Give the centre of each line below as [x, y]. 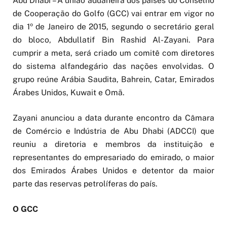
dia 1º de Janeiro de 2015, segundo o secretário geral [113, 27]
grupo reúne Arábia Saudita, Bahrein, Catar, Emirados [113, 79]
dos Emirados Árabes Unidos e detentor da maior [113, 171]
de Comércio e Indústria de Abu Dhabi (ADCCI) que [113, 131]
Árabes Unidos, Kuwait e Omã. [69, 92]
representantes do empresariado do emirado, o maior [113, 158]
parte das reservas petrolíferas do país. [85, 184]
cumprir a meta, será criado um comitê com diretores [113, 53]
